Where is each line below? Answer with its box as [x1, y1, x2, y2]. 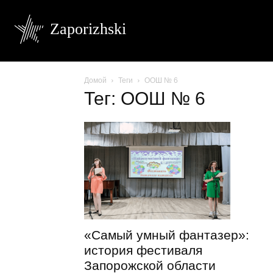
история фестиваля [84, 243, 202, 258]
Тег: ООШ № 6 [84, 88, 205, 108]
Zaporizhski [50, 20, 126, 38]
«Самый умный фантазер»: [84, 228, 249, 243]
